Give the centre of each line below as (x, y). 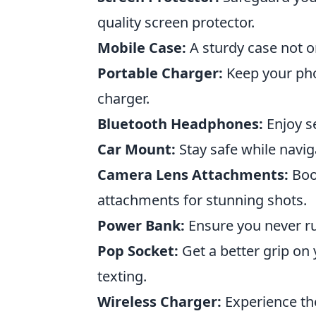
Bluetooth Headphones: (180, 123)
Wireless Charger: (159, 301)
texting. (122, 276)
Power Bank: (141, 225)
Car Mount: (136, 149)
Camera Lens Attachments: (193, 174)
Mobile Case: (142, 47)
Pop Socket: (138, 250)
